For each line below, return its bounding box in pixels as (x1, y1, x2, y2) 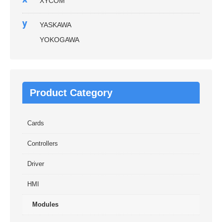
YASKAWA (40, 21, 71, 29)
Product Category (30, 87, 112, 98)
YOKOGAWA (40, 36, 79, 44)
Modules (32, 201, 58, 208)
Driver (27, 160, 44, 167)
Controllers (27, 140, 58, 147)
